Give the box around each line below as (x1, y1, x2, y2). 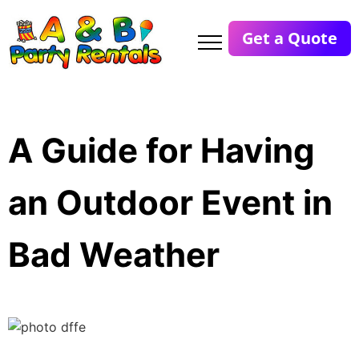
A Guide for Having (8, 130, 315, 171)
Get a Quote (241, 26, 337, 49)
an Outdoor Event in (8, 182, 333, 224)
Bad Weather (8, 234, 220, 276)
